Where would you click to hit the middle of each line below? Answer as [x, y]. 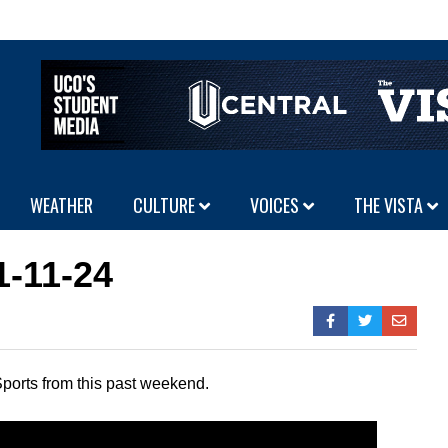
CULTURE [166, 205]
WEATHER [61, 205]
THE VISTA [390, 205]
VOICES [276, 205]
